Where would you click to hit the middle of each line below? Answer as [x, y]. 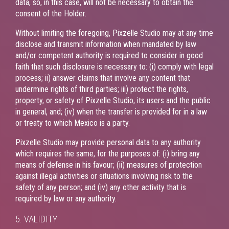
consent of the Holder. [51, 13]
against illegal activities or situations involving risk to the [104, 176]
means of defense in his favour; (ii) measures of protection [109, 165]
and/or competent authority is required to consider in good [109, 55]
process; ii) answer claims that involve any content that [103, 78]
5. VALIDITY [36, 219]
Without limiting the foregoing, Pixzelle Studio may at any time [114, 33]
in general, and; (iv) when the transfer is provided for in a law [111, 111]
